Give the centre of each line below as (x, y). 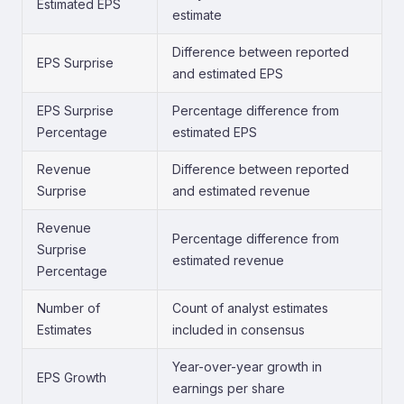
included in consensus (239, 330)
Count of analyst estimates (250, 308)
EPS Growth (72, 377)
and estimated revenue (241, 191)
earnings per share (229, 388)
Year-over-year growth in (247, 367)
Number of (69, 308)
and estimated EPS (228, 73)
